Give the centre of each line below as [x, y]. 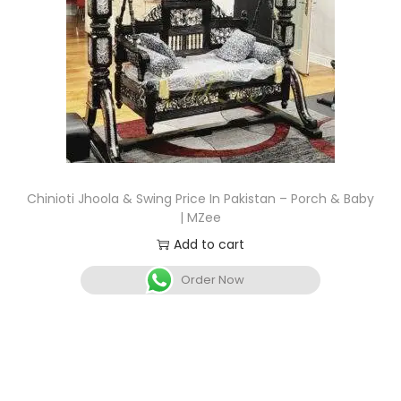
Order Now [213, 280]
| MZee [200, 218]
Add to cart [209, 245]
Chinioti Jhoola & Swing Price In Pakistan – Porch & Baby [200, 199]
